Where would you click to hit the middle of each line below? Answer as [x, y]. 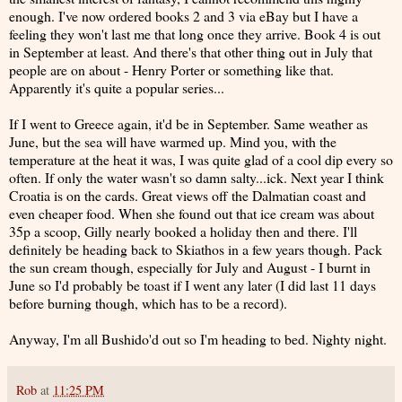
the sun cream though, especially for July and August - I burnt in [190, 267]
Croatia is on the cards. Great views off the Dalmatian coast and [188, 195]
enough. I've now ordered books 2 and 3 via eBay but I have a [184, 16]
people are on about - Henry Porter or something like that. [171, 70]
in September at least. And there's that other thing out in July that [191, 52]
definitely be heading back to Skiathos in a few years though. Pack [196, 249]
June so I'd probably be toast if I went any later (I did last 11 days [192, 285]
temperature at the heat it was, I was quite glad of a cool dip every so [201, 159]
